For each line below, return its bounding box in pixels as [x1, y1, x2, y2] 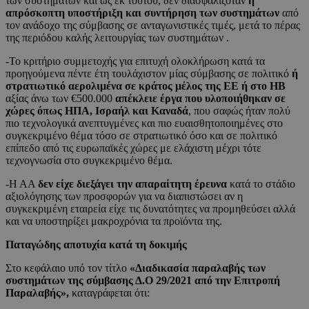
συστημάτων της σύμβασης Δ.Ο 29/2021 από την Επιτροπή [6, 275, 280, 287]
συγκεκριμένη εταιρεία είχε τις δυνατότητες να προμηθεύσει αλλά [6, 203, 295, 215]
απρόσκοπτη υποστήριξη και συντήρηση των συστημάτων [6, 7, 282, 19]
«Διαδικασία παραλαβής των [130, 262, 266, 275]
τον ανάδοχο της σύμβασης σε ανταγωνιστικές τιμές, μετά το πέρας [6, 19, 300, 32]
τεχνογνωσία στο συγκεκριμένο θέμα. [6, 154, 172, 167]
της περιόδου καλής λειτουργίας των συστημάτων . [6, 32, 229, 44]
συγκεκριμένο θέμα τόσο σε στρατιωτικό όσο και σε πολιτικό [6, 130, 277, 142]
